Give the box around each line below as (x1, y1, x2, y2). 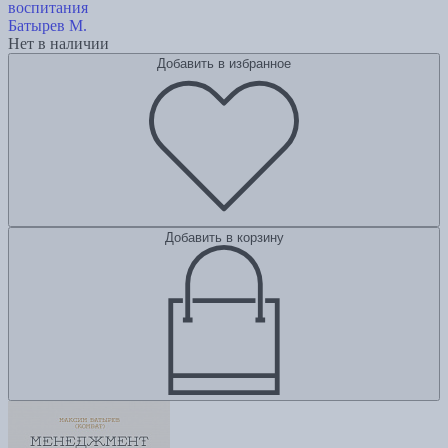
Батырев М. (8, 16, 87, 34)
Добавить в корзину (164, 229, 284, 245)
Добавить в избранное (157, 55, 291, 71)
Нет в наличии (8, 34, 109, 52)
